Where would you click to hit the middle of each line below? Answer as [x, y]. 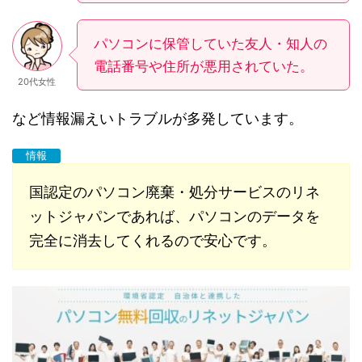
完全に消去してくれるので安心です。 [153, 240]
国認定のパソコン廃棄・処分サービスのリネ [175, 192]
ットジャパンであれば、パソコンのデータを [175, 216]
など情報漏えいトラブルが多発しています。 [158, 118]
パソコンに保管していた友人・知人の [210, 43]
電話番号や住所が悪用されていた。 [204, 66]
